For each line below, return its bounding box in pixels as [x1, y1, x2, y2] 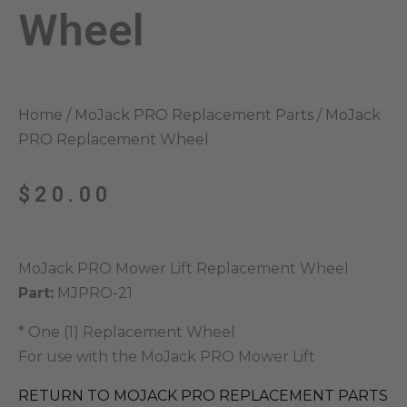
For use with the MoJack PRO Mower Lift [18, 347, 315, 365]
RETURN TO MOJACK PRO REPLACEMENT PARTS [18, 386, 388, 404]
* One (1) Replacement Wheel [18, 323, 235, 341]
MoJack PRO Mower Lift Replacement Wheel [18, 259, 349, 277]
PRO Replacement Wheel [18, 130, 209, 148]
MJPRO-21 [54, 283, 133, 302]
